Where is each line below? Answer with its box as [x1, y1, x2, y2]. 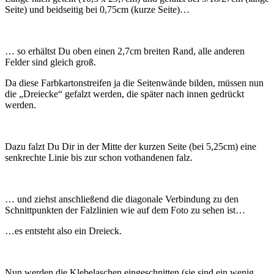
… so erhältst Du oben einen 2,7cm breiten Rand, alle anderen [5, 46, 245, 57]
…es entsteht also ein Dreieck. [5, 226, 122, 237]
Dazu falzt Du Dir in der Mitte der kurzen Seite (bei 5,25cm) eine [5, 141, 256, 152]
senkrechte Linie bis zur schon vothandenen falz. [5, 152, 193, 163]
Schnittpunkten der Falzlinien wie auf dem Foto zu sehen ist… [5, 205, 245, 216]
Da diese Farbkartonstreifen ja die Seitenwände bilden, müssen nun [5, 78, 264, 89]
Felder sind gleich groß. [5, 57, 96, 68]
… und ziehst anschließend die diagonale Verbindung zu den [5, 194, 239, 205]
